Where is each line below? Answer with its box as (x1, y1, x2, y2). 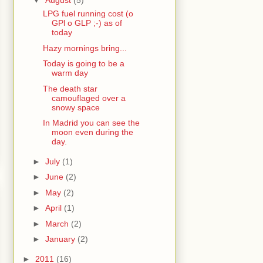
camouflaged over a (51, 93, 126, 103)
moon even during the (51, 127, 133, 137)
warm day (51, 68, 88, 78)
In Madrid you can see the (42, 118, 140, 128)
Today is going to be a (42, 59, 124, 69)
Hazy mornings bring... (42, 43, 127, 53)
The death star (42, 83, 97, 93)
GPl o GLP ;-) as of (51, 18, 122, 28)
